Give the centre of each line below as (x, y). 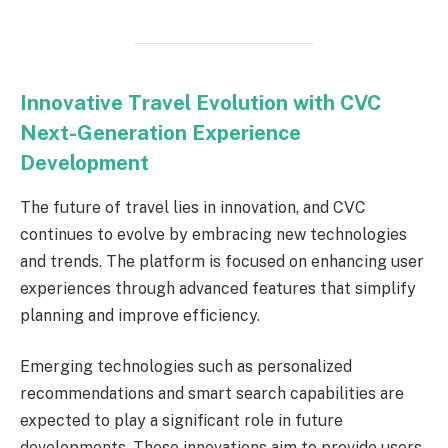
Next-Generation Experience (160, 133)
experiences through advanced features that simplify (218, 288)
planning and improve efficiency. (140, 315)
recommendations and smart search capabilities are (212, 394)
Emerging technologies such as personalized (186, 367)
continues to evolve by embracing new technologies (213, 234)
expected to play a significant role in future (181, 421)
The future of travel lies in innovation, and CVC (193, 207)
